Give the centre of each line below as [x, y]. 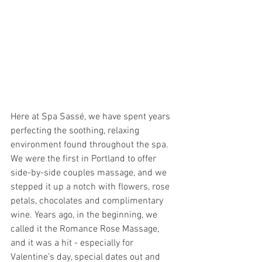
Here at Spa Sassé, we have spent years [92, 117]
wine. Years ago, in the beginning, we [85, 215]
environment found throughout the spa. [92, 145]
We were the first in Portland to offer [85, 159]
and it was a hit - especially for [73, 243]
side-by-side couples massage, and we [90, 173]
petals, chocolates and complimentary [88, 201]
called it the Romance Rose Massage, [86, 229]
